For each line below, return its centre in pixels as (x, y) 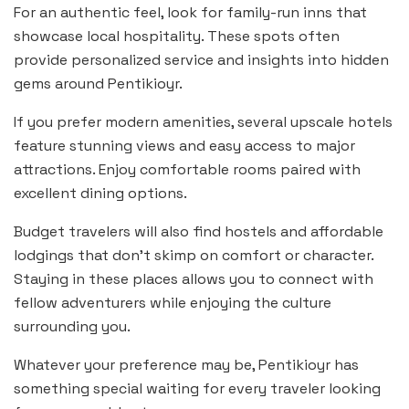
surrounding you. (72, 327)
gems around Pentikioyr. (98, 84)
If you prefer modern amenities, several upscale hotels (203, 122)
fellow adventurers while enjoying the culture (173, 303)
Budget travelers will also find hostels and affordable (199, 232)
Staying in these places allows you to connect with (194, 279)
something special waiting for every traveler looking (197, 389)
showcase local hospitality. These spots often (177, 37)
